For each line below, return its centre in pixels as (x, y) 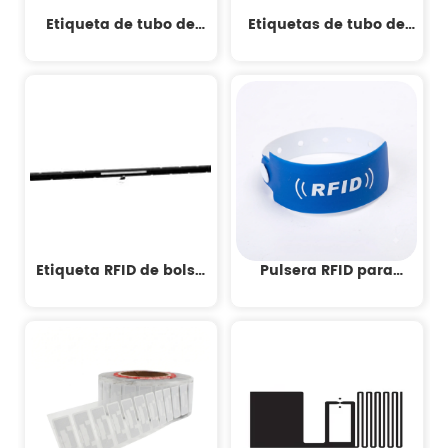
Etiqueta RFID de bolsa (121, 270)
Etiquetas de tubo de (327, 24)
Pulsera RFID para (327, 270)
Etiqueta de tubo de (121, 24)
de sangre (120, 290)
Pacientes (326, 290)
